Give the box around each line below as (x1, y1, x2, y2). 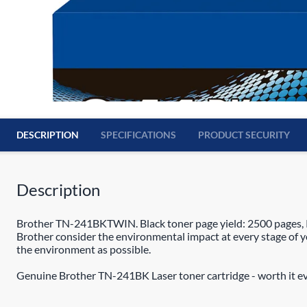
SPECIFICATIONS (101, 129, 176, 140)
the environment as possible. (16, 243, 151, 256)
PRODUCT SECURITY (198, 129, 290, 140)
